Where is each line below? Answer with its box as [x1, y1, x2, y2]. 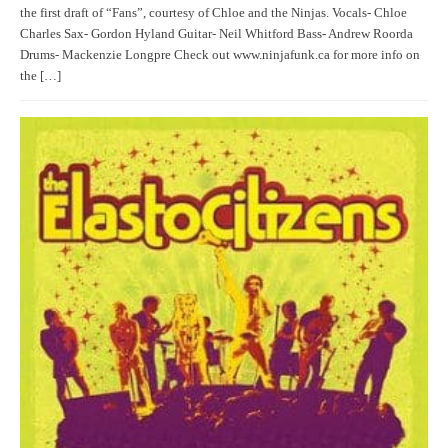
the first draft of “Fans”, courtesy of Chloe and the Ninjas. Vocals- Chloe [20, 6, 407, 21]
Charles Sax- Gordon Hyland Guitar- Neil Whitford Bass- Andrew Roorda [20, 27, 413, 42]
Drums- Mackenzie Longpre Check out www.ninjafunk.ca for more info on [20, 48, 420, 63]
